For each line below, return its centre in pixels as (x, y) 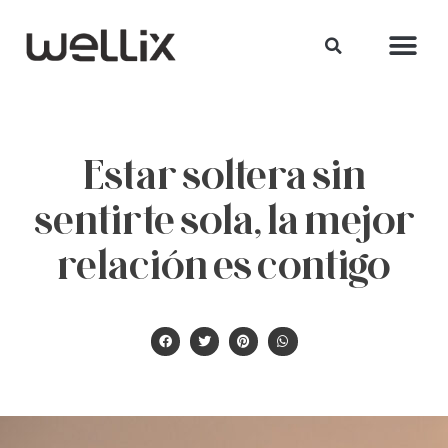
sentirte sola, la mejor (224, 218)
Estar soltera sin (224, 173)
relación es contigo (224, 263)
